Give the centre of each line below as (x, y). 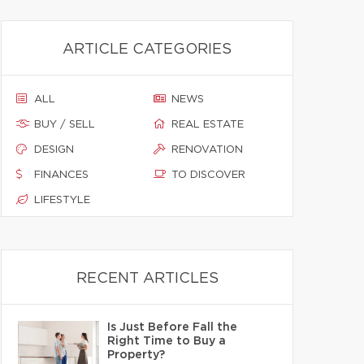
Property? (136, 355)
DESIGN (54, 150)
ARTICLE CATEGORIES (147, 50)
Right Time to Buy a (167, 341)
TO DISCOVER (208, 175)
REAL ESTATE (208, 125)
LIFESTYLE (62, 200)
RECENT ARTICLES (147, 279)
